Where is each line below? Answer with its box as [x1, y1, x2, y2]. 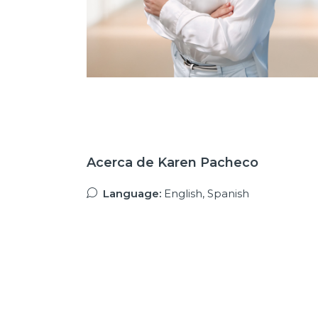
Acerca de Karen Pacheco [87, 154, 258, 170]
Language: [103, 186, 161, 200]
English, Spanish [161, 186, 249, 200]
